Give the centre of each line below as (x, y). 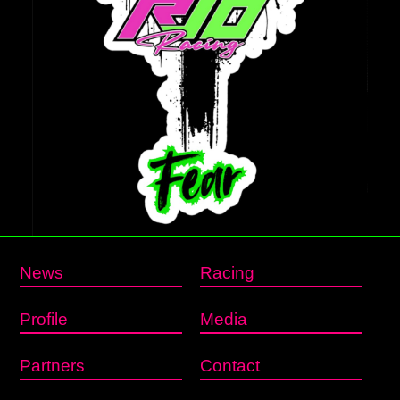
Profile (44, 319)
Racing (227, 273)
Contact (229, 366)
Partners (53, 366)
